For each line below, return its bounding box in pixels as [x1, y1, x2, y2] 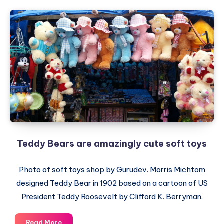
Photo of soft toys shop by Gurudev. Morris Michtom [18, 165, 205, 174]
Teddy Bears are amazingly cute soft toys [17, 138, 207, 149]
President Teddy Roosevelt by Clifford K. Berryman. [21, 192, 203, 201]
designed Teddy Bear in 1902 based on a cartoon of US [16, 178, 208, 188]
